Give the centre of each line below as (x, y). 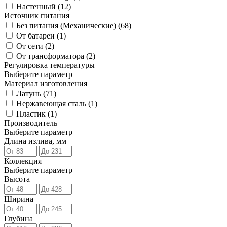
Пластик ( (33, 114)
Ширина (19, 199)
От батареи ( (38, 36)
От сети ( (32, 46)
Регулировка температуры (49, 65)
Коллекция (23, 161)
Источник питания (37, 16)
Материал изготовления (46, 84)
